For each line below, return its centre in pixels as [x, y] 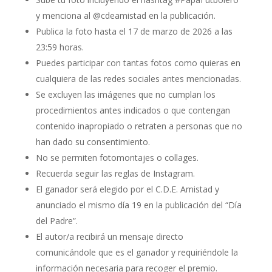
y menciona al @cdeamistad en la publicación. [125, 16]
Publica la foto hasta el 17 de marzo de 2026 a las [134, 32]
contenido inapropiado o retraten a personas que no [139, 126]
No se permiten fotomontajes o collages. [117, 158]
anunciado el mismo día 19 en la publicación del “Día [138, 205]
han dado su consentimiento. [93, 142]
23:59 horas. [59, 47]
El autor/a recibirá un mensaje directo [109, 237]
